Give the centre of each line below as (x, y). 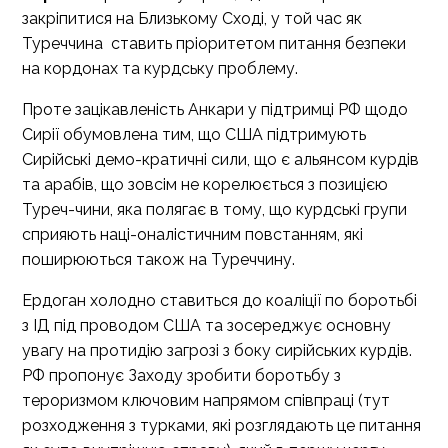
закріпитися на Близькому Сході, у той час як (192, 18)
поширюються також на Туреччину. (158, 259)
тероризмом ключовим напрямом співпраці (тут (206, 400)
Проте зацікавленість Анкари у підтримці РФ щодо (215, 109)
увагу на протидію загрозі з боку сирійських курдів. (217, 350)
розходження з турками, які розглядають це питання (221, 425)
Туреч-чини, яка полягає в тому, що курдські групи (214, 209)
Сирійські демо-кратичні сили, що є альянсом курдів (220, 159)
